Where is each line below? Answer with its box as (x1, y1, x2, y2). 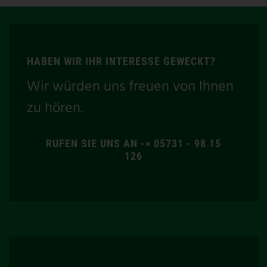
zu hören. (27, 97, 83, 120)
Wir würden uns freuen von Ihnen (27, 75, 234, 98)
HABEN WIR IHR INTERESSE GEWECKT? (27, 54, 216, 67)
